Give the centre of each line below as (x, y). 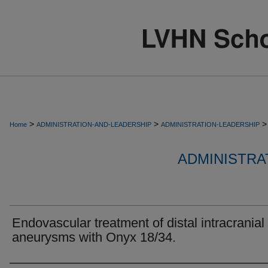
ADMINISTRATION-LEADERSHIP (210, 124)
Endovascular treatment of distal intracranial (138, 223)
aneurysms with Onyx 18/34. (94, 237)
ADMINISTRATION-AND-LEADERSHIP (94, 124)
